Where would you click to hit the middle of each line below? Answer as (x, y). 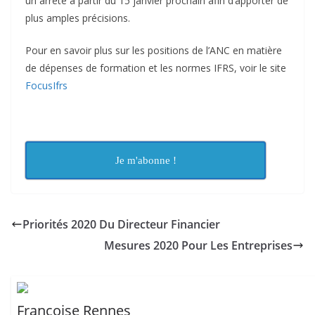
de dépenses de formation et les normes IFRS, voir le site (156, 68)
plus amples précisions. (78, 18)
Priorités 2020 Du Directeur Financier (121, 224)
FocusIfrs (46, 85)
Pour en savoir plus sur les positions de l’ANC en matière (154, 50)
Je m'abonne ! (146, 160)
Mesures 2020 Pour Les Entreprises (198, 245)
